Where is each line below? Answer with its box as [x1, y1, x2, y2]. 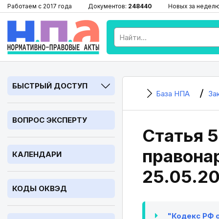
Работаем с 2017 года [7, 2, 72, 10]
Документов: [88, 2, 128, 10]
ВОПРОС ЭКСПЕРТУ [12, 115, 87, 125]
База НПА [156, 89, 190, 98]
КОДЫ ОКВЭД [12, 184, 67, 193]
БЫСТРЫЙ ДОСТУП [12, 81, 88, 90]
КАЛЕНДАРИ [12, 150, 62, 159]
